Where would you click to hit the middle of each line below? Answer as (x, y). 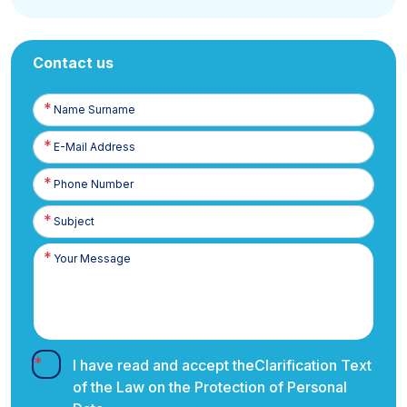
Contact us (73, 63)
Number (54, 193)
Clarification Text (313, 366)
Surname (56, 118)
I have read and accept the (164, 366)
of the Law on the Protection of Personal (210, 387)
